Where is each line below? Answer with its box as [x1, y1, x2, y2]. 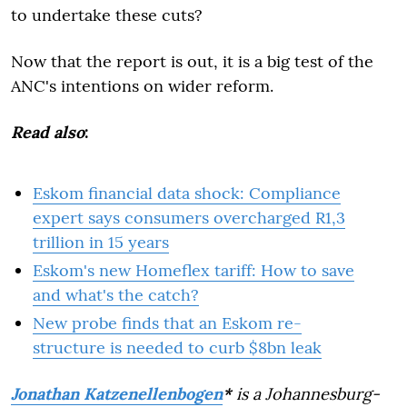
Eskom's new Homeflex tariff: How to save [33, 259, 354, 281]
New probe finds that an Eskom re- [33, 312, 302, 333]
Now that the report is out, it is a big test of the [11, 50, 373, 72]
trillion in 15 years [33, 231, 169, 253]
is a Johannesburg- [232, 382, 380, 404]
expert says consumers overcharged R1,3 [33, 206, 345, 228]
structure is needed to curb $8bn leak [33, 336, 322, 358]
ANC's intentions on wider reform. [11, 74, 273, 96]
